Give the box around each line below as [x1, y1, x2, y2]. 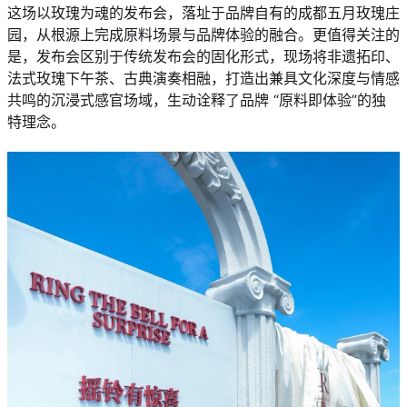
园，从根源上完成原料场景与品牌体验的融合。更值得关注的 [7, 25, 400, 44]
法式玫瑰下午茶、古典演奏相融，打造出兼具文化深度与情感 [7, 68, 400, 87]
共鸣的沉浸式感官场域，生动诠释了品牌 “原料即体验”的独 [7, 90, 386, 109]
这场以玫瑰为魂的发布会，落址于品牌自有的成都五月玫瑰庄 [7, 3, 400, 22]
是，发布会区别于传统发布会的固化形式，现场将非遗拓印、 [7, 46, 400, 65]
